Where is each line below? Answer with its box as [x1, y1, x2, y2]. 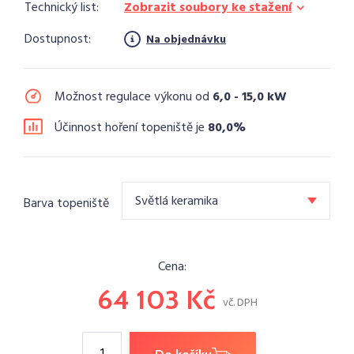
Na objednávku [146, 31, 226, 49]
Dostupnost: [24, 29, 91, 50]
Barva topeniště [24, 194, 109, 214]
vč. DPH [222, 295, 258, 311]
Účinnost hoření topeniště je [55, 118, 208, 138]
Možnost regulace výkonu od [55, 87, 213, 107]
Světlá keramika [135, 191, 218, 212]
